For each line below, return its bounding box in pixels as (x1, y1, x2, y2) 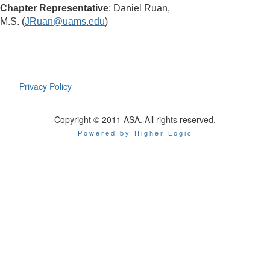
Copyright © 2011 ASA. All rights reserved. (54, 113, 216, 126)
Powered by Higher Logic (77, 128, 193, 138)
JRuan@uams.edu (25, 16, 105, 27)
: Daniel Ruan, (108, 3, 170, 14)
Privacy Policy (19, 80, 72, 93)
